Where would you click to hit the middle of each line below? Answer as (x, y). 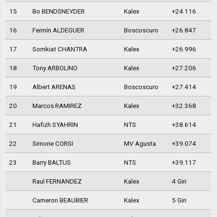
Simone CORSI (53, 144)
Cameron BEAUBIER (60, 200)
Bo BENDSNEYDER (58, 11)
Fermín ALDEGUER (58, 30)
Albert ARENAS (54, 87)
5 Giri (179, 200)
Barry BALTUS (51, 163)
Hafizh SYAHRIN (55, 125)
